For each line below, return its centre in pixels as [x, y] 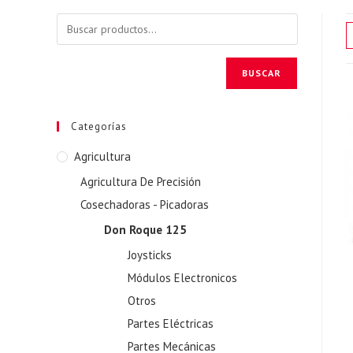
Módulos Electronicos [182, 278]
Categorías [99, 126]
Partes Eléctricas [171, 323]
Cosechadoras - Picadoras [145, 204]
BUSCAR [261, 73]
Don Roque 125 [145, 230]
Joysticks [150, 255]
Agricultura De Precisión [141, 182]
